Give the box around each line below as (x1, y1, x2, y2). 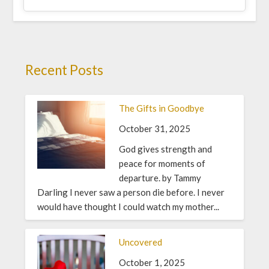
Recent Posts (25, 62, 104, 79)
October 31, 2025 (118, 122, 190, 134)
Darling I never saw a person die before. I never (37, 186, 225, 198)
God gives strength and (118, 143, 212, 154)
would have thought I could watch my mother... (37, 201, 220, 212)
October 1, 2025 (118, 256, 185, 268)
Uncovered (118, 236, 162, 247)
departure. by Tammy (118, 172, 201, 183)
